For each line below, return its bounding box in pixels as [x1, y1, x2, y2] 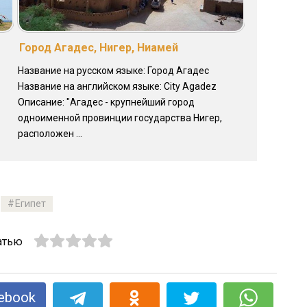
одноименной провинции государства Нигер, [17, 112, 222, 123]
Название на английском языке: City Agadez [17, 80, 217, 92]
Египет [15, 197, 47, 210]
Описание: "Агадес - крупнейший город [17, 96, 195, 108]
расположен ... [17, 127, 82, 139]
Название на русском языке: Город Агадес [17, 64, 209, 76]
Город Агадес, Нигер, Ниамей [19, 40, 178, 54]
